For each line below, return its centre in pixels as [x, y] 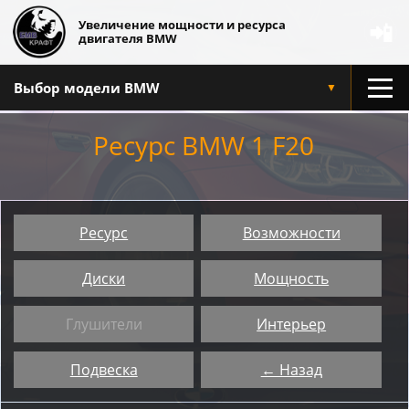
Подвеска [104, 370]
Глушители [104, 324]
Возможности [291, 233]
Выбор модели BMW [87, 88]
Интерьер [292, 324]
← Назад [291, 370]
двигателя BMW [128, 38]
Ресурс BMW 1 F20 [204, 145]
